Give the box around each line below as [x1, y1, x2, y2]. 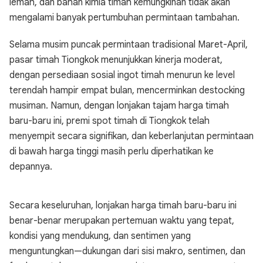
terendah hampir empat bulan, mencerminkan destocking [9, 85, 245, 96]
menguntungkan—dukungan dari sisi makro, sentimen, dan [9, 245, 245, 257]
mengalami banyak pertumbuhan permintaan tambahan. [9, 12, 240, 23]
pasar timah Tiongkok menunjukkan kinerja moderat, [9, 54, 222, 66]
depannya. [9, 161, 52, 173]
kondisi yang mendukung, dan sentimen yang [9, 230, 191, 242]
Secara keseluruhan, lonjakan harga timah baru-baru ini [9, 200, 237, 211]
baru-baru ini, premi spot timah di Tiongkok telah [9, 115, 210, 127]
